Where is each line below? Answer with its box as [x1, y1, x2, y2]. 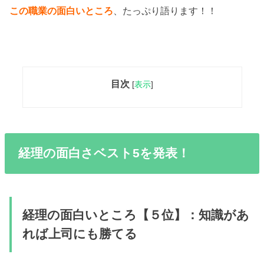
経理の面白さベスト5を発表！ [18, 146, 190, 160]
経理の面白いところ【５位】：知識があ [22, 207, 249, 222]
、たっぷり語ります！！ [113, 5, 217, 16]
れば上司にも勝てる [22, 226, 137, 241]
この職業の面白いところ [9, 5, 114, 16]
